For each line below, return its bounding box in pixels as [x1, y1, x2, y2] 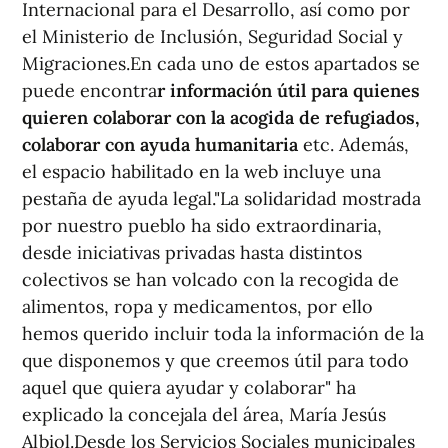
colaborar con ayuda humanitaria [22, 133, 298, 156]
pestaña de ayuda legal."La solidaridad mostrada [22, 187, 421, 210]
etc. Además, [298, 133, 409, 156]
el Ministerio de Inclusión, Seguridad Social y [22, 25, 403, 48]
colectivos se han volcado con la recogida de [22, 268, 399, 291]
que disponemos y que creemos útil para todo [22, 349, 409, 372]
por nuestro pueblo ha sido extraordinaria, [22, 214, 382, 237]
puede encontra [22, 79, 157, 102]
